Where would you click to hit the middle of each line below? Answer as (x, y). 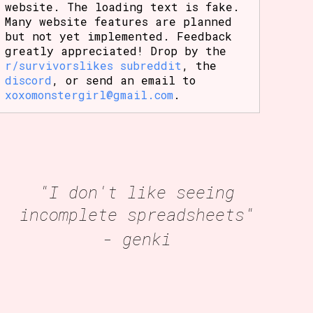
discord (29, 80)
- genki (137, 239)
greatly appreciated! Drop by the (116, 50)
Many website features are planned (119, 21)
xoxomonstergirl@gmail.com (89, 94)
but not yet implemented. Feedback (119, 36)
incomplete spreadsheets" (137, 214)
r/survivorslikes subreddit (94, 65)
